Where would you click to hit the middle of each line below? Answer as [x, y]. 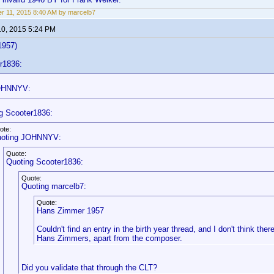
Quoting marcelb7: [54, 186]
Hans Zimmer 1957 [70, 211]
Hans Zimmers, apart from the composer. [109, 238]
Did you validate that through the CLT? [89, 268]
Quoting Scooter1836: [45, 162]
